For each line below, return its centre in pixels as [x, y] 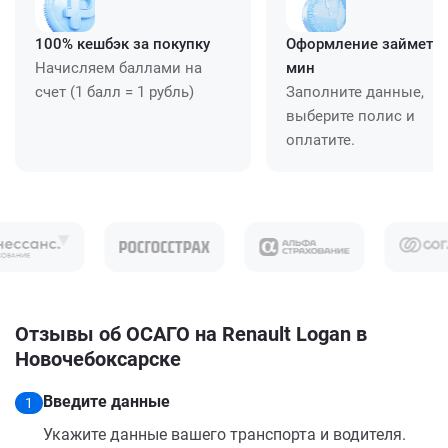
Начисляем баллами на [118, 67]
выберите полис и [350, 115]
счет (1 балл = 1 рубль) [114, 91]
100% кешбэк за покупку [122, 43]
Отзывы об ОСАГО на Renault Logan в [191, 333]
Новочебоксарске [98, 358]
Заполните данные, [355, 91]
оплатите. [320, 139]
